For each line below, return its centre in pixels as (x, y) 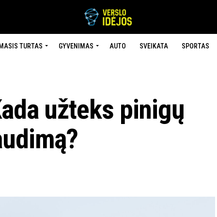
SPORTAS (195, 46)
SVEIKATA (154, 46)
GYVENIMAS (76, 46)
